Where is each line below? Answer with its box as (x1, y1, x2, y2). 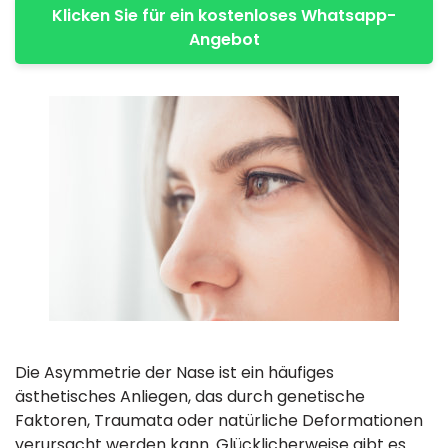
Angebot (188, 28, 260, 51)
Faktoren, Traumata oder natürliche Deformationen (15, 409, 423, 432)
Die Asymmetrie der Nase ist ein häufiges (15, 361, 334, 384)
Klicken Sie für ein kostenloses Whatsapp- (52, 4, 396, 27)
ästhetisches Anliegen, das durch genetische (15, 385, 365, 408)
